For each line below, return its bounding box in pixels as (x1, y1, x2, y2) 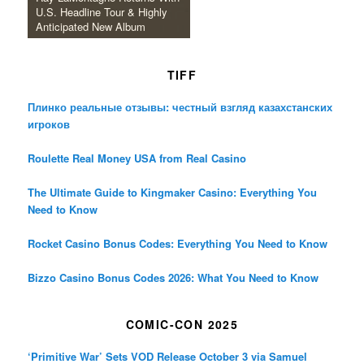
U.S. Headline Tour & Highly (36, 4, 168, 20)
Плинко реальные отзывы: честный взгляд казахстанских (28, 98, 333, 115)
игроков (28, 115, 71, 132)
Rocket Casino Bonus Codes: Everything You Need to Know (28, 235, 328, 251)
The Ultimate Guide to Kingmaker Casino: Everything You (28, 184, 318, 200)
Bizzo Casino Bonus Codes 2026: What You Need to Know (28, 269, 319, 285)
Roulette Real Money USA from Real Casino (28, 149, 247, 166)
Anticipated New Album (36, 19, 146, 35)
